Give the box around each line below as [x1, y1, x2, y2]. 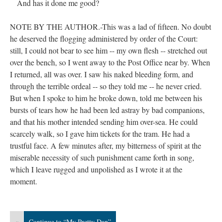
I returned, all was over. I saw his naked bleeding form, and [10, 69, 193, 79]
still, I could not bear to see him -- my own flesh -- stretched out [10, 45, 207, 55]
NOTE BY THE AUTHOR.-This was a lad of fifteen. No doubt [10, 21, 211, 32]
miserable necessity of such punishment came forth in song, [10, 152, 194, 163]
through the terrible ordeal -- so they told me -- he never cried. [10, 81, 202, 91]
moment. [10, 176, 40, 186]
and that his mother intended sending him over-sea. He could [10, 116, 198, 127]
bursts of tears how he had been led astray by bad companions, [10, 105, 205, 115]
